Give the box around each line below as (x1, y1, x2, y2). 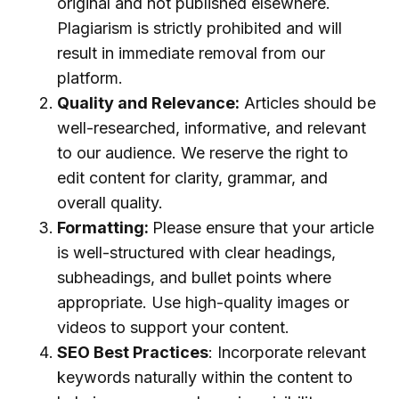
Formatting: (57, 218, 152, 237)
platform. (57, 69, 123, 87)
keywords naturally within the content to (57, 368, 353, 387)
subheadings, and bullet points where (57, 268, 331, 287)
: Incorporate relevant (208, 343, 366, 362)
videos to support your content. (57, 318, 289, 337)
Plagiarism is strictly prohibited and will (57, 19, 342, 37)
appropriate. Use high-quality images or (57, 293, 349, 312)
